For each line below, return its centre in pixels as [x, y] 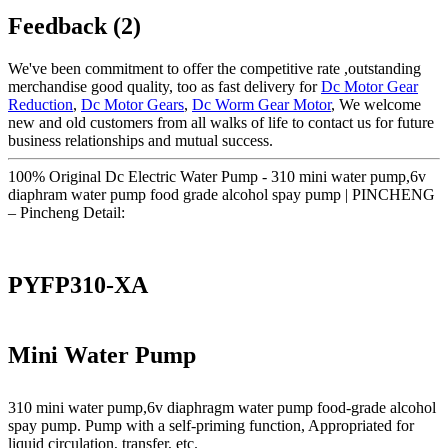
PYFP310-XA [78, 284]
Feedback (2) [74, 25]
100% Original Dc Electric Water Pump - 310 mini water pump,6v [217, 176]
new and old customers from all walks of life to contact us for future [221, 122]
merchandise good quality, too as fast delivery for [164, 86]
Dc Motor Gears [132, 104]
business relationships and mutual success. [140, 140]
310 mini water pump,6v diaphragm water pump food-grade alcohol [222, 408]
